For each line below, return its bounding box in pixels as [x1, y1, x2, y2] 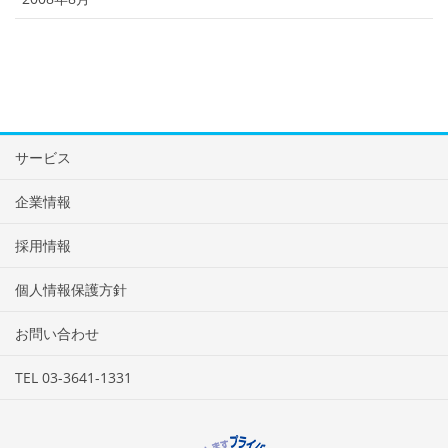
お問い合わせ [15, 323, 99, 343]
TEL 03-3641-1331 [15, 367, 132, 387]
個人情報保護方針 [15, 279, 127, 299]
